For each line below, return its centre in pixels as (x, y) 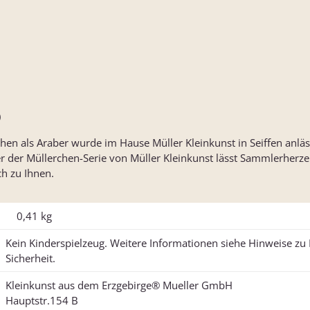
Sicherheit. (30, 258)
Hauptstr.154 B (42, 301)
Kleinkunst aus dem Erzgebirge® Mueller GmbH (119, 285)
